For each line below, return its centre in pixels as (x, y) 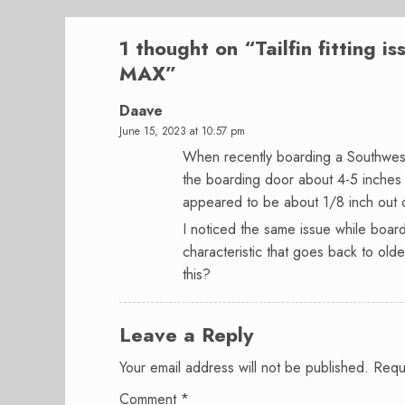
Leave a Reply (186, 335)
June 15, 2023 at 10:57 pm (182, 132)
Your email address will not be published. (244, 368)
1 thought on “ (187, 48)
